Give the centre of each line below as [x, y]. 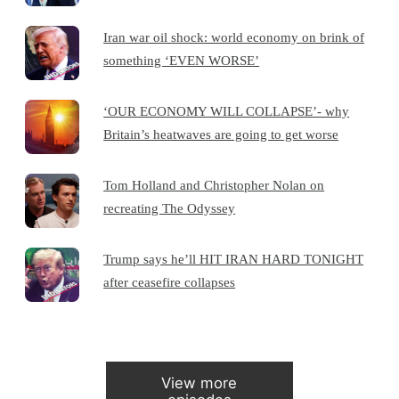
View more [199, 383]
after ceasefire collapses [170, 281]
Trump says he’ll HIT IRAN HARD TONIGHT [234, 258]
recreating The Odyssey [170, 208]
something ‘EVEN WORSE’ [182, 60]
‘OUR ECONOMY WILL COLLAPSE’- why [227, 110]
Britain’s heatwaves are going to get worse [221, 134]
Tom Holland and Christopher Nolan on [214, 184]
